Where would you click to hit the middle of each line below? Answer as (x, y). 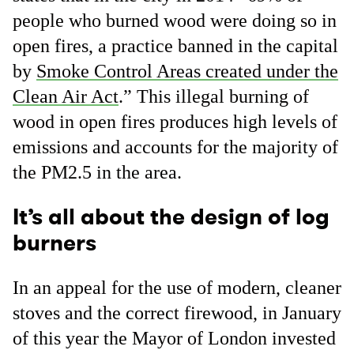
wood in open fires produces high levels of (175, 122)
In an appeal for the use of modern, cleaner (177, 288)
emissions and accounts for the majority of (175, 147)
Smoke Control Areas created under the (187, 71)
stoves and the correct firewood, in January (177, 313)
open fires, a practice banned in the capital (175, 46)
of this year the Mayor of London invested (174, 338)
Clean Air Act (66, 96)
